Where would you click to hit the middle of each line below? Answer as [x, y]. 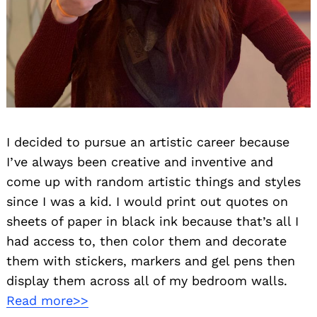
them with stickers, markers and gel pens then [151, 260]
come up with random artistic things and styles [154, 181]
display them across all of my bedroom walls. [147, 280]
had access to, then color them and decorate [146, 241]
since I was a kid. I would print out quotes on [147, 201]
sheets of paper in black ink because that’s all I [152, 221]
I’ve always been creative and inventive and [140, 161]
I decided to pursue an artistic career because [148, 142]
